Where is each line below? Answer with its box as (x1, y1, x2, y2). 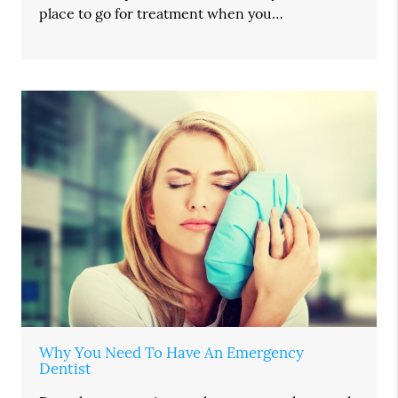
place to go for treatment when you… (39, 4, 284, 23)
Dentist (39, 359, 92, 379)
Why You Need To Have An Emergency (39, 343, 305, 363)
